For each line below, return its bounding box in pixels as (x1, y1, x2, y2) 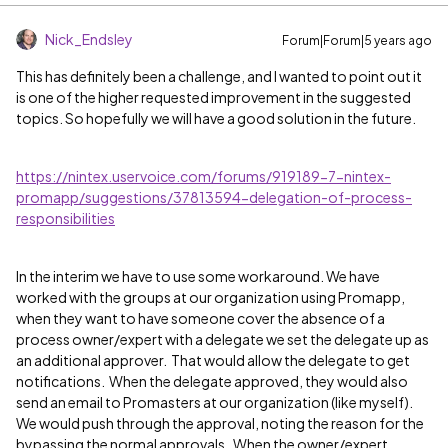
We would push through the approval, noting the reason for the (16, 414, 424, 432)
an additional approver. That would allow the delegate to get (16, 351, 410, 369)
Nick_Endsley (45, 30, 133, 48)
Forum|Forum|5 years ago (282, 33, 432, 48)
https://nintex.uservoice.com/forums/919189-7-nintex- (16, 167, 391, 185)
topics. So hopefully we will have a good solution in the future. (16, 109, 416, 127)
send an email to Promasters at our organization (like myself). (16, 393, 415, 411)
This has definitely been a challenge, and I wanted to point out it (16, 67, 422, 85)
